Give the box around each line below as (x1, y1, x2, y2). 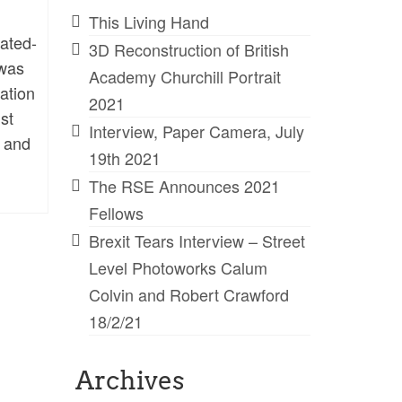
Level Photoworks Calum (88, 255, 267, 279)
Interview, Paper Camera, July (88, 118, 304, 143)
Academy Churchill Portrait (88, 64, 281, 88)
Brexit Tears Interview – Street (88, 228, 305, 252)
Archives (74, 364, 185, 396)
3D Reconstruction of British (88, 37, 289, 61)
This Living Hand (88, 9, 209, 33)
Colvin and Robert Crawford (88, 282, 289, 306)
